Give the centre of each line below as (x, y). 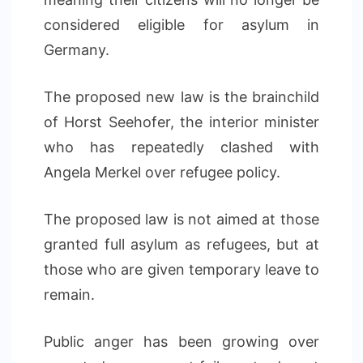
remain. (69, 295)
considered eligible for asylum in (181, 25)
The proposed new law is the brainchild (181, 97)
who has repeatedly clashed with (181, 147)
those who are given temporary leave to (181, 269)
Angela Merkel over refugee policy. (162, 172)
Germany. (77, 50)
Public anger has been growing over (181, 342)
